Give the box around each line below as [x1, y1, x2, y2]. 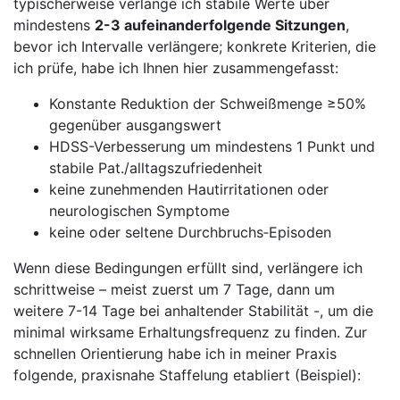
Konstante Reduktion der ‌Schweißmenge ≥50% [49, 94, 366, 112]
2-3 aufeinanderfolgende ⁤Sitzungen [95, 15, 346, 34]
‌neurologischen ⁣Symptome [49, 201, 229, 220]
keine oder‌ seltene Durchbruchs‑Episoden [49, 222, 331, 241]
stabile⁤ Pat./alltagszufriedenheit [49, 158, 262, 177]
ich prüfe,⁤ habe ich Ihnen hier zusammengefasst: [13, 58, 338, 77]
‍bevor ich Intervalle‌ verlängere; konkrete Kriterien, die [13, 37, 376, 55]
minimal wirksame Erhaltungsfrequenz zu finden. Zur [13, 322, 367, 341]
